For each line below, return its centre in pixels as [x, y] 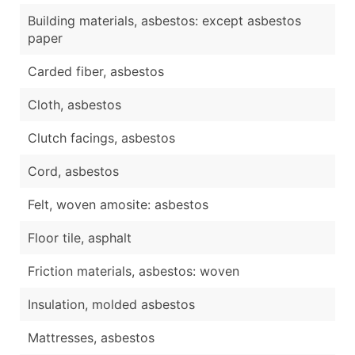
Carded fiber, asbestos [96, 71]
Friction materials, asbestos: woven [134, 271]
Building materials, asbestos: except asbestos [164, 20]
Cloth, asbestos [74, 104]
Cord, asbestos [73, 171]
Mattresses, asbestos [91, 337]
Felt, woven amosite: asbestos [118, 204]
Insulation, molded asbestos [111, 304]
